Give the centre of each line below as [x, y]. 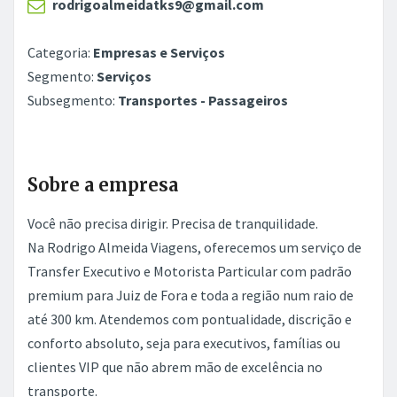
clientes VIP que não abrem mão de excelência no [175, 367]
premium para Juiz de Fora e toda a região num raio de [191, 296]
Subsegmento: [73, 101]
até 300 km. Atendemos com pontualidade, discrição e [190, 319]
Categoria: [60, 53]
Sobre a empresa [103, 185]
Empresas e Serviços [159, 53]
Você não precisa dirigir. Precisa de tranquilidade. [173, 224]
